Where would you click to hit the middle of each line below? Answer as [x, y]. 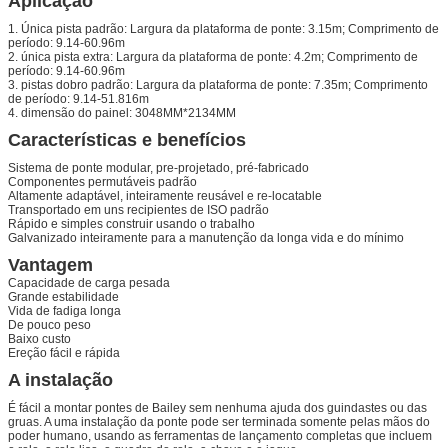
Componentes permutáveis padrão [102, 181]
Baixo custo [39, 338]
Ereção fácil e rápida [64, 352]
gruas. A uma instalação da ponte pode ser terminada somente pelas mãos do [219, 421]
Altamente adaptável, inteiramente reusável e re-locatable [165, 195]
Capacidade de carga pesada [89, 282]
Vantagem [50, 264]
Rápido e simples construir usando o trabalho [131, 223]
